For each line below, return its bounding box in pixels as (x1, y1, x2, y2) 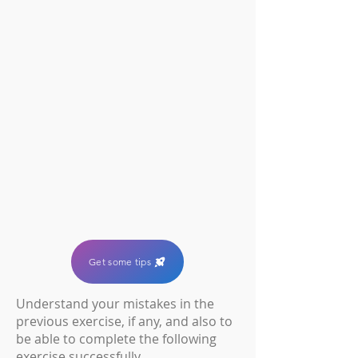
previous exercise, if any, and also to (16, 312, 233, 330)
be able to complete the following (16, 330, 217, 348)
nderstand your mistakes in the (26, 295, 214, 312)
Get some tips (89, 256, 151, 268)
